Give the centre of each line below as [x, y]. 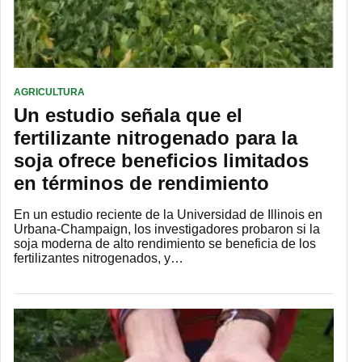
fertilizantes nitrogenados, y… [99, 258]
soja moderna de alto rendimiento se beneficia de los [165, 243]
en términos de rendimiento [141, 183]
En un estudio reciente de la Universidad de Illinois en [168, 214]
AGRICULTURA [49, 92]
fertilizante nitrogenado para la [156, 137]
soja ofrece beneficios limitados [161, 160]
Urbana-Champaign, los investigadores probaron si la [167, 229]
